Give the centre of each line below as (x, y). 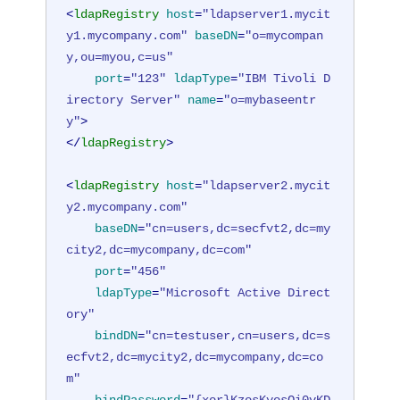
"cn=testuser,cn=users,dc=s (238, 335)
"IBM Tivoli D (284, 78)
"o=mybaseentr (270, 100)
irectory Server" (124, 100)
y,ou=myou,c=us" (120, 57)
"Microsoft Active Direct (245, 292)
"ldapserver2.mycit (267, 185)
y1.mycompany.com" (127, 35)
